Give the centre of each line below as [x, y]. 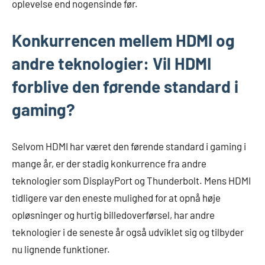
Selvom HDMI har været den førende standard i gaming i [129, 146]
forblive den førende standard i [125, 86]
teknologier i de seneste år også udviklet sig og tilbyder [128, 232]
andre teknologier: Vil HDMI [112, 63]
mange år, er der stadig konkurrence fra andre [109, 163]
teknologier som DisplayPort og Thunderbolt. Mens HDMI [131, 180]
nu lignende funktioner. [61, 249]
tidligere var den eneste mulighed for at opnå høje [116, 197]
